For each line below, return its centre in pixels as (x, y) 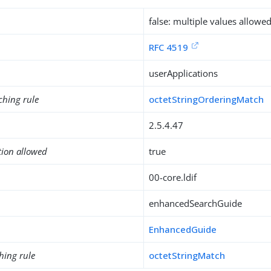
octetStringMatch (187, 255)
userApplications (184, 73)
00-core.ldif (173, 177)
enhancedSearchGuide (196, 203)
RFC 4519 (169, 47)
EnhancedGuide (183, 229)
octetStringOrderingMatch (207, 99)
